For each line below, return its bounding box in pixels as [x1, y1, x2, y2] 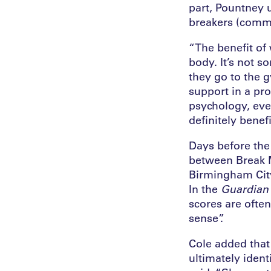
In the [189, 181, 221, 197]
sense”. [189, 211, 223, 226]
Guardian [221, 181, 269, 197]
